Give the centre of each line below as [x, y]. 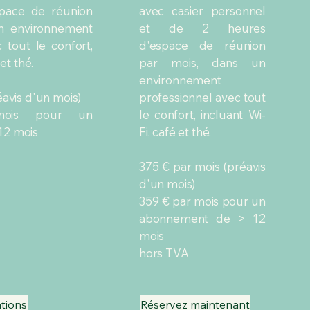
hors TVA [164, 253]
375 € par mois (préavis [202, 166]
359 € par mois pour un [202, 201]
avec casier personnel [202, 11]
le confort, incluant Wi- [202, 115]
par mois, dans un [202, 63]
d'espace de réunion [202, 45]
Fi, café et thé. [175, 132]
